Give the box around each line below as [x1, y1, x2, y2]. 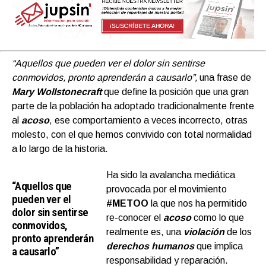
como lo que [194, 213, 245, 223]
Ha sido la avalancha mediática [106, 170, 236, 180]
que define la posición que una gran [102, 87, 249, 97]
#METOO [106, 198, 149, 209]
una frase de [197, 72, 251, 83]
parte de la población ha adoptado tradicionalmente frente [12, 101, 254, 112]
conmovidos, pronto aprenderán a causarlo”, [12, 72, 197, 83]
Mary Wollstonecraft [12, 87, 102, 97]
